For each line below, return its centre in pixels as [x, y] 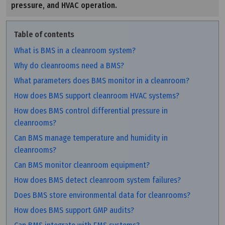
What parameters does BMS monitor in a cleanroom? [102, 80]
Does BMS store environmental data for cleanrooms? [102, 195]
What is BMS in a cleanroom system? [75, 50]
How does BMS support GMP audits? [74, 210]
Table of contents [44, 34]
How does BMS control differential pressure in [91, 110]
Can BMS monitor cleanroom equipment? [82, 165]
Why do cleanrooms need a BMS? [69, 65]
